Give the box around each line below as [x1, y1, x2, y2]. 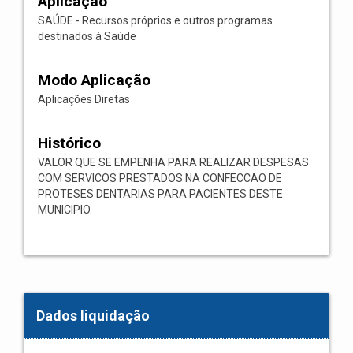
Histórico [38, 134, 101, 152]
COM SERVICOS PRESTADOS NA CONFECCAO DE [38, 172, 282, 184]
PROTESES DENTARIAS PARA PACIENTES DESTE [38, 188, 283, 200]
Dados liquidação [36, 307, 150, 324]
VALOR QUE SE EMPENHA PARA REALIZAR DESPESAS [38, 156, 309, 169]
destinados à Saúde [38, 30, 136, 43]
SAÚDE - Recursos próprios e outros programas [38, 14, 273, 27]
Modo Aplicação [38, 71, 150, 89]
